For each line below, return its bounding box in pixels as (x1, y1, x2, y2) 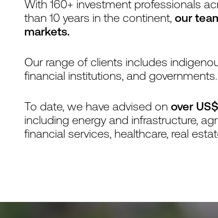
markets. (24, 24, 70, 38)
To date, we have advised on (24, 99, 171, 113)
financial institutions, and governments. (24, 69, 217, 82)
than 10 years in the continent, (24, 11, 175, 24)
